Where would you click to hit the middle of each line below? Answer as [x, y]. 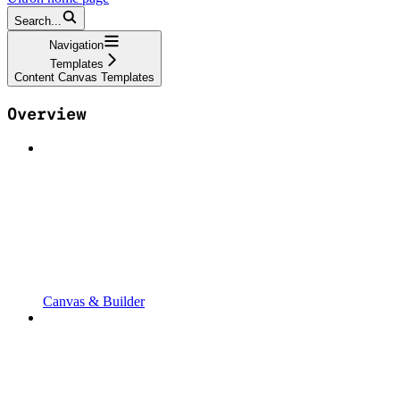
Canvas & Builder [94, 302]
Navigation [76, 45]
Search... [38, 21]
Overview [48, 113]
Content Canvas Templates [84, 77]
